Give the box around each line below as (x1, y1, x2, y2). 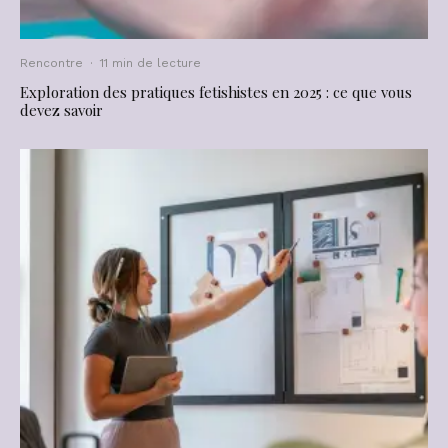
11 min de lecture (100, 55, 201, 70)
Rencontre (20, 55, 83, 70)
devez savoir (20, 99, 103, 120)
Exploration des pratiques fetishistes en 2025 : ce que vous (20, 81, 412, 102)
